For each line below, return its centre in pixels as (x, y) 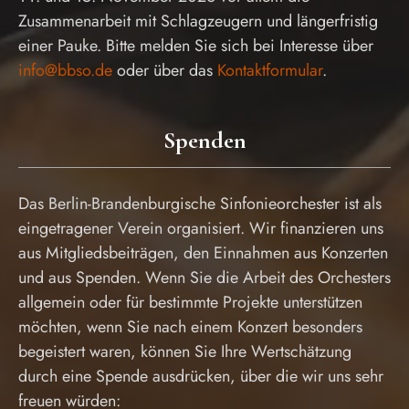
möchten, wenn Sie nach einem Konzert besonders (190, 327)
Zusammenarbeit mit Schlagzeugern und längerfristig (198, 21)
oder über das (165, 70)
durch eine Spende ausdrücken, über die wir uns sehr (201, 376)
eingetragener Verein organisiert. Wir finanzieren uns (201, 228)
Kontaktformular (270, 70)
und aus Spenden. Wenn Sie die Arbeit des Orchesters (204, 278)
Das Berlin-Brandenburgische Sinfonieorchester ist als (200, 204)
